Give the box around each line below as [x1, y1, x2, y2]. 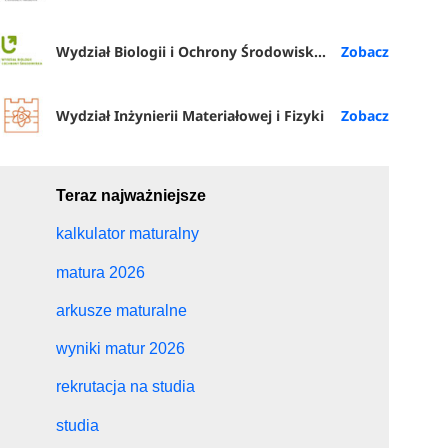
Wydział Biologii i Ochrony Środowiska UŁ [56, 41, 315, 61]
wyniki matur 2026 [56, 340, 186, 358]
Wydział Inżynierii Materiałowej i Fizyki [56, 105, 325, 125]
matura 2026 [56, 263, 146, 281]
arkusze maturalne [56, 301, 188, 319]
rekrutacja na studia [56, 378, 196, 396]
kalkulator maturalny [56, 225, 200, 243]
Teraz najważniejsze [56, 187, 207, 205]
